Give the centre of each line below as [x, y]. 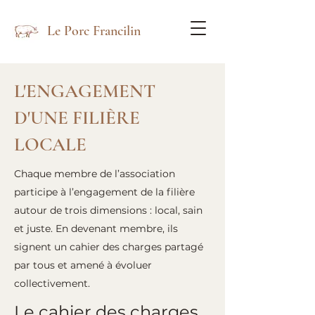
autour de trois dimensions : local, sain [108, 210]
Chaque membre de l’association [95, 174]
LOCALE [50, 144]
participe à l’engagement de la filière [104, 192]
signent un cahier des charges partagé [109, 247]
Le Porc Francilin [94, 31]
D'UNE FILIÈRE [77, 118]
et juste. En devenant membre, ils [96, 229]
